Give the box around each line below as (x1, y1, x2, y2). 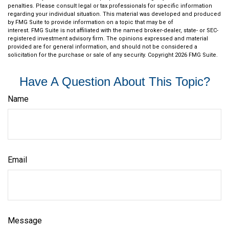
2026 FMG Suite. (175, 52, 218, 59)
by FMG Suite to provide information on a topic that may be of (8, 19, 173, 26)
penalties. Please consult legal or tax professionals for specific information (8, 3, 212, 10)
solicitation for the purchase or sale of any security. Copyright (8, 52, 175, 59)
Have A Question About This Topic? (19, 75, 210, 89)
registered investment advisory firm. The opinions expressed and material (8, 35, 208, 42)
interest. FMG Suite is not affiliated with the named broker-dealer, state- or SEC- (8, 27, 218, 34)
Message (8, 216, 42, 226)
